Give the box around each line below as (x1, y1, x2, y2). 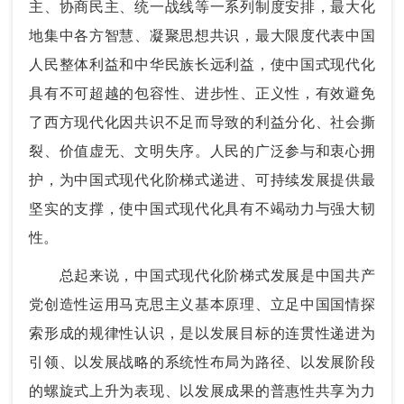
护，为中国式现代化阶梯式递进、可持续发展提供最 (29, 171, 375, 188)
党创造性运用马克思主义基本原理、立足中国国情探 (29, 296, 375, 312)
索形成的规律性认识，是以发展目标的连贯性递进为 (29, 325, 375, 341)
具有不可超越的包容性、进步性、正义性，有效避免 (29, 85, 375, 101)
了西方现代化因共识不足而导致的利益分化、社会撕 (29, 114, 375, 130)
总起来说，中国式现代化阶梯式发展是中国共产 (29, 267, 375, 283)
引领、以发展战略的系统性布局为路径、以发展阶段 (29, 353, 375, 370)
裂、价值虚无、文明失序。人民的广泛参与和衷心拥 (29, 142, 375, 159)
